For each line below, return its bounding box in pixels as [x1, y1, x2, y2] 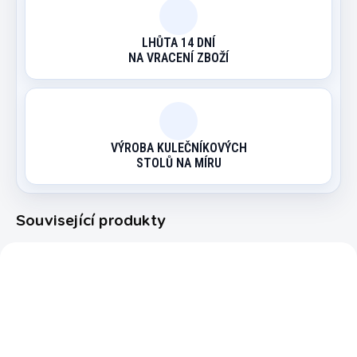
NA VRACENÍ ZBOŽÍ [128, 49, 229, 65]
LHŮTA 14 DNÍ [142, 34, 215, 50]
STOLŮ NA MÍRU [135, 155, 222, 171]
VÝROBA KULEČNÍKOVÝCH [110, 139, 247, 155]
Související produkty [16, 209, 166, 230]
